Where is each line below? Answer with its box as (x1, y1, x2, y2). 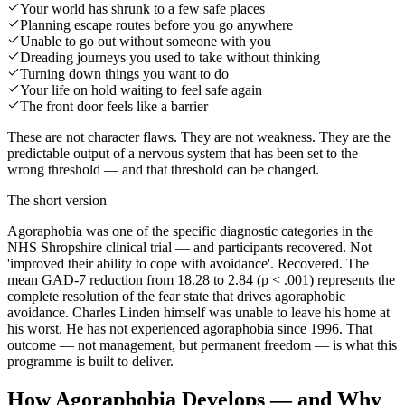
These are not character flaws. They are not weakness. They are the (7, 128, 391, 145)
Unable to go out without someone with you (20, 33, 271, 49)
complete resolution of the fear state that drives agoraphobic (7, 287, 345, 304)
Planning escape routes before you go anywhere (20, 16, 293, 33)
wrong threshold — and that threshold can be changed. (7, 161, 319, 177)
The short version (7, 192, 107, 208)
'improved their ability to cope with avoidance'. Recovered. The (7, 255, 369, 271)
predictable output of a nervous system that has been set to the (7, 145, 358, 161)
